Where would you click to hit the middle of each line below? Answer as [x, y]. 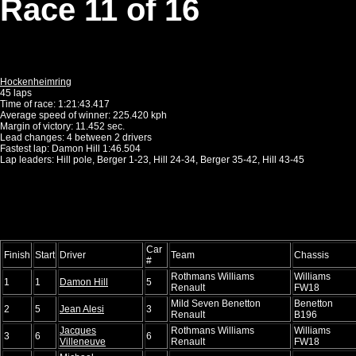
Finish [17, 255]
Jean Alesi [82, 309]
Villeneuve [83, 341]
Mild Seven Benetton [216, 303]
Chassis [311, 255]
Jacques [78, 330]
